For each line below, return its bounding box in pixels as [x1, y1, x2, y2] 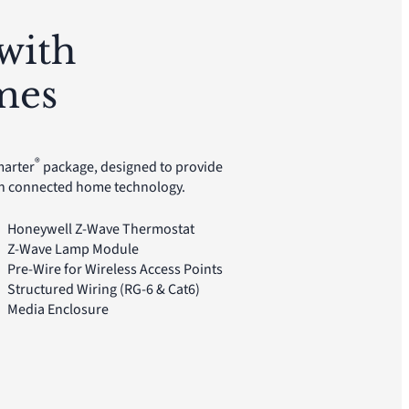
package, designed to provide [39, 157, 223, 178]
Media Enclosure [6, 299, 109, 320]
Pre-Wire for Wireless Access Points [6, 259, 223, 280]
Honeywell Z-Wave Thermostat [6, 219, 194, 240]
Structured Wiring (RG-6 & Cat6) [6, 279, 200, 300]
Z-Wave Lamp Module [6, 239, 139, 260]
